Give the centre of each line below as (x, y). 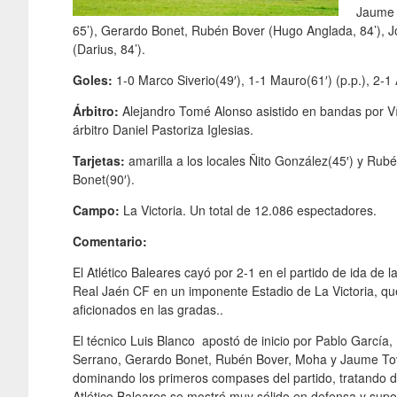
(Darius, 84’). (109, 48)
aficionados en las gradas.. (148, 309)
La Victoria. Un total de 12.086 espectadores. (248, 210)
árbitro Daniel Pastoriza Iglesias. (163, 129)
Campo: (96, 210)
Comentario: (110, 241)
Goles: (94, 79)
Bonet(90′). (104, 179)
